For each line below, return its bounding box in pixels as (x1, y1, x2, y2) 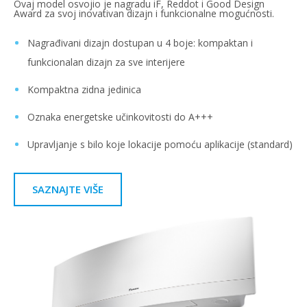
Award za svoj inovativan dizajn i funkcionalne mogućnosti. (14, 6, 274, 20)
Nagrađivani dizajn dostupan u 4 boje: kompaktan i (27, 36, 253, 49)
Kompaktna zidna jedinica (27, 82, 141, 96)
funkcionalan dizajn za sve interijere (27, 55, 185, 69)
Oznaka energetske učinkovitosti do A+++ (27, 110, 213, 123)
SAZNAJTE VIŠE (32, 182, 103, 196)
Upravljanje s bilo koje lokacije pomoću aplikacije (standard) (27, 137, 293, 151)
